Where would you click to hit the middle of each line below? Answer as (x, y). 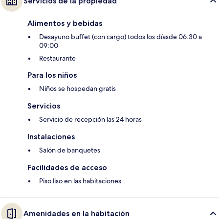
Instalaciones (51, 137)
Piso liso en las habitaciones (80, 181)
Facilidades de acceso (67, 168)
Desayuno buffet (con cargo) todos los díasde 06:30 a (120, 37)
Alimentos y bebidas (65, 23)
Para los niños (52, 75)
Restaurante (57, 58)
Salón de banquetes (70, 150)
